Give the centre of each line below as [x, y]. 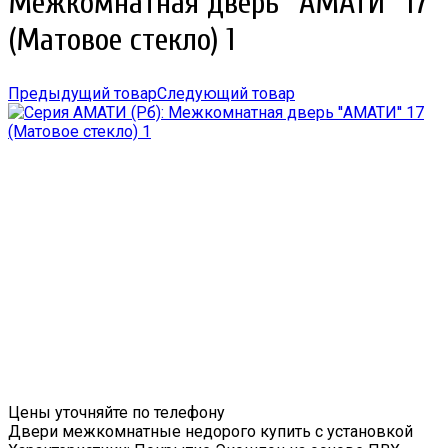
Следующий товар [226, 94]
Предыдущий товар [82, 94]
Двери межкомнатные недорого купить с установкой [210, 432]
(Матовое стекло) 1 [121, 39]
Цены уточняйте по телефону [116, 413]
